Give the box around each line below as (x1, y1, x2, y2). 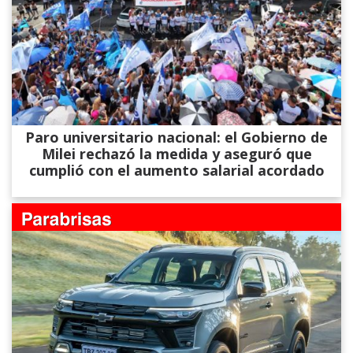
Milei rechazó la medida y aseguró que (41, 144, 312, 164)
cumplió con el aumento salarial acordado (28, 161, 325, 180)
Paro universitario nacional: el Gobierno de (25, 128, 328, 147)
